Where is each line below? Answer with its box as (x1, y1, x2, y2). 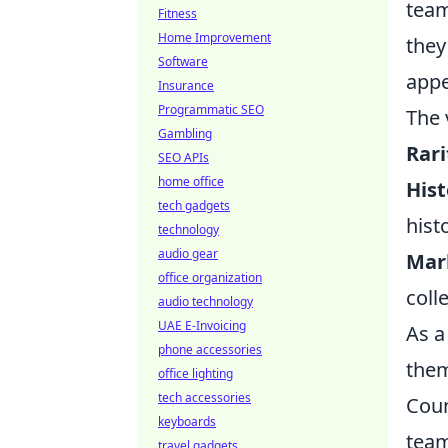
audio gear (158, 245, 218, 262)
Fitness (158, 5, 197, 22)
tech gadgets (158, 197, 230, 214)
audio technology (158, 293, 253, 310)
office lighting (158, 365, 233, 382)
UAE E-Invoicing (158, 317, 246, 334)
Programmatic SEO (158, 101, 264, 118)
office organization (158, 269, 262, 286)
